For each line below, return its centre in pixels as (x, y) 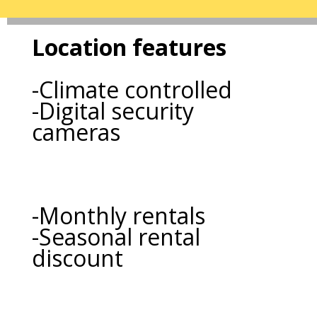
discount (77, 258)
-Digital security (113, 110)
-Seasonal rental (116, 236)
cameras (76, 132)
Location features (129, 47)
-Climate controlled (132, 89)
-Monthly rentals (118, 215)
